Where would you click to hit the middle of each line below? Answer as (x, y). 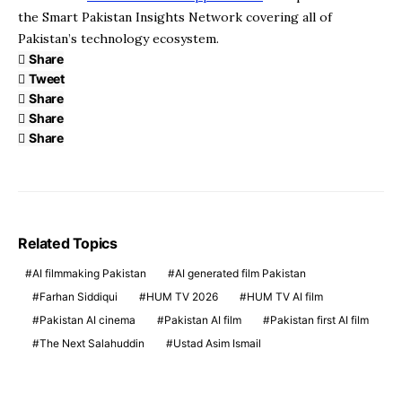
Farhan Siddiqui (79, 297)
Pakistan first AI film (319, 320)
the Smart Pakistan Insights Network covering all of (175, 17)
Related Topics (68, 243)
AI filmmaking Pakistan (89, 273)
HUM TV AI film (285, 297)
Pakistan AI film (203, 320)
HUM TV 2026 (182, 297)
